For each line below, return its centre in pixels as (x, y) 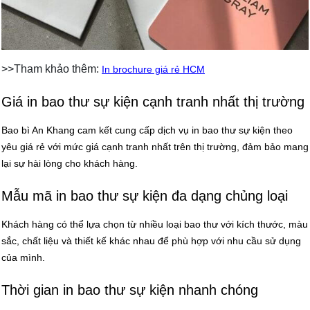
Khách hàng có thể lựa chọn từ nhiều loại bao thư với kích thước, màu (155, 224)
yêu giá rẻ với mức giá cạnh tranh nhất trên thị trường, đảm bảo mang (155, 146)
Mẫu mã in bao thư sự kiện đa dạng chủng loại (145, 195)
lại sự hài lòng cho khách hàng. (70, 163)
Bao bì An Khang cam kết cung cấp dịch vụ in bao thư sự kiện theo (147, 130)
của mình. (23, 257)
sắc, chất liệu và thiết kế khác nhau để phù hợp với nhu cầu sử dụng (151, 240)
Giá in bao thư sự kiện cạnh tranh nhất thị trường (153, 101)
